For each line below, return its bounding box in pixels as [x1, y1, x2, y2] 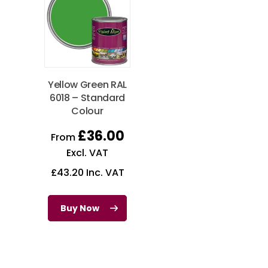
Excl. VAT [66, 145, 108, 160]
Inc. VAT [83, 165, 124, 179]
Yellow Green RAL [48, 77, 127, 92]
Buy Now [60, 202, 99, 214]
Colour [71, 103, 103, 118]
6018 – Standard [49, 90, 126, 105]
